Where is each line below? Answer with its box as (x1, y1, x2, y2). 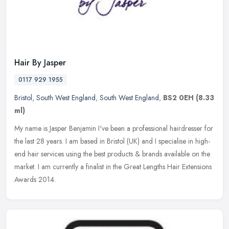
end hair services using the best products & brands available (14, 148, 190, 159)
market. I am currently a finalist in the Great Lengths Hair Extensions (14, 161, 212, 172)
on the (192, 148, 210, 159)
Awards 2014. (14, 174, 56, 185)
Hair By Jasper (14, 56, 66, 68)
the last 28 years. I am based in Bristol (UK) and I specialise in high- (14, 135, 210, 146)
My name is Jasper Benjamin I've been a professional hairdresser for (14, 123, 213, 133)
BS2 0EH (163, 92, 194, 103)
